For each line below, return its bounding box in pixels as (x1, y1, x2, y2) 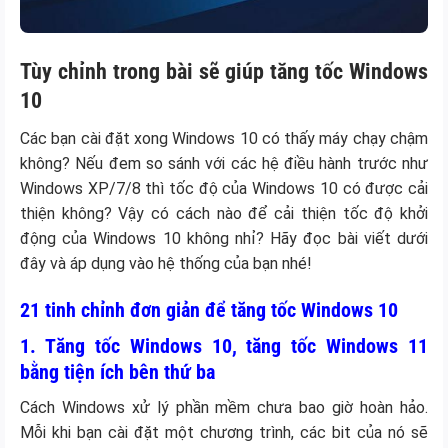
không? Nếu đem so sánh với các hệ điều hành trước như (20, 154, 428, 173)
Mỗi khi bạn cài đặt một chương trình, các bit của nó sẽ (20, 422, 428, 442)
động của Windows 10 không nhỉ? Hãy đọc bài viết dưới (20, 229, 428, 248)
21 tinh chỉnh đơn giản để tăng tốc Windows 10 (20, 297, 398, 322)
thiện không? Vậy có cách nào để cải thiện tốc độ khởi (20, 204, 428, 223)
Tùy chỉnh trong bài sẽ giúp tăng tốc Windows (20, 57, 428, 84)
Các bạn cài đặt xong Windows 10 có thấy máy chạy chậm (20, 129, 428, 148)
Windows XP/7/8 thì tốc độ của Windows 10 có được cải (20, 179, 428, 198)
